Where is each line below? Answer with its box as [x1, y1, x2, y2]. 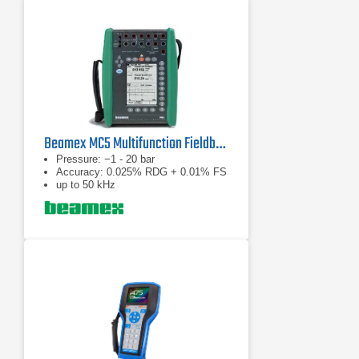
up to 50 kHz [56, 179, 115, 191]
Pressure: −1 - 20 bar [56, 153, 155, 165]
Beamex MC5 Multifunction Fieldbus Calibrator [216, 131, 225, 156]
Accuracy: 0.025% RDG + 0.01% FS [56, 166, 227, 178]
